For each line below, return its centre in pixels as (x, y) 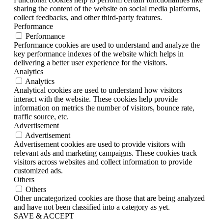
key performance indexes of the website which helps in (99, 54)
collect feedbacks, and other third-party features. (88, 18)
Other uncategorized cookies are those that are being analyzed (109, 198)
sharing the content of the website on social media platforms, (107, 9)
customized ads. (38, 171)
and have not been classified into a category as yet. (92, 207)
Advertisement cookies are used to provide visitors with (99, 144)
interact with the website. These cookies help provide (96, 99)
